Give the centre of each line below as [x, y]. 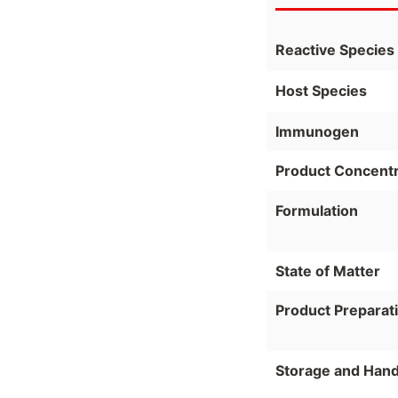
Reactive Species [335, 50]
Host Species [321, 91]
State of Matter [328, 271]
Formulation [317, 211]
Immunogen [317, 131]
